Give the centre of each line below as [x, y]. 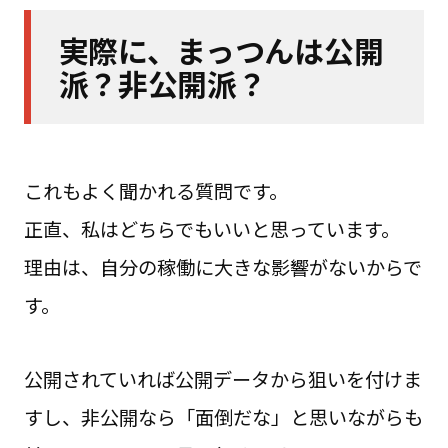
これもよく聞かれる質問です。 [155, 190]
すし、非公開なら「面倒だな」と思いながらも [223, 416]
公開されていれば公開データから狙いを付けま [222, 378]
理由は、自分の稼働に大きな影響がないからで [222, 266]
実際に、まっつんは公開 [221, 50]
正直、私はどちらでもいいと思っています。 [211, 228]
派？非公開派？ [162, 83]
